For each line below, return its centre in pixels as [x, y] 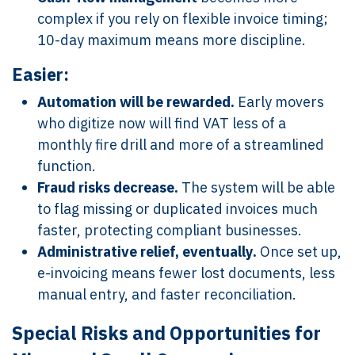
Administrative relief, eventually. [147, 252]
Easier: [40, 74]
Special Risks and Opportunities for [166, 333]
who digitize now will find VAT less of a [162, 123]
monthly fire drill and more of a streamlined [181, 145]
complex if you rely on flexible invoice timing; [183, 19]
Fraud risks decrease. [108, 187]
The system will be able [257, 187]
